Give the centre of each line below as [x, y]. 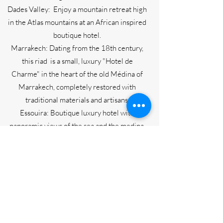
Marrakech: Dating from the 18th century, [77, 48]
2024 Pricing [77, 214]
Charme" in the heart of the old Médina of [77, 74]
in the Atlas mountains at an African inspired [77, 22]
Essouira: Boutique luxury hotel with [77, 113]
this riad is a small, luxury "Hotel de [77, 61]
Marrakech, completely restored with [77, 87]
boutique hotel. [77, 35]
